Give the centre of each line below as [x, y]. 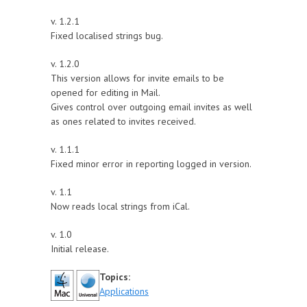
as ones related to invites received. [123, 121]
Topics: [116, 277]
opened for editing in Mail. [106, 93]
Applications [124, 291]
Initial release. [80, 249]
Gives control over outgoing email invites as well [151, 107]
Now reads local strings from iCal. [120, 206]
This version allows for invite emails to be [137, 78]
